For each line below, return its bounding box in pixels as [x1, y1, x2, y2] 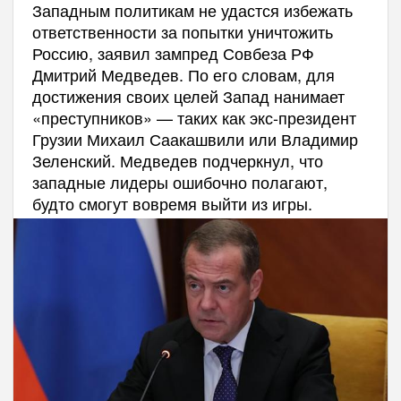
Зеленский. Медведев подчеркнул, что [31, 148, 323, 172]
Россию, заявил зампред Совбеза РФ [31, 40, 314, 64]
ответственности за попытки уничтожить [31, 19, 333, 43]
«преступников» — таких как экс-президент [31, 105, 356, 129]
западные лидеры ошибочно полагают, [31, 169, 328, 193]
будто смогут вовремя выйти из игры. [31, 191, 312, 215]
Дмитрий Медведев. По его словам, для [31, 62, 335, 86]
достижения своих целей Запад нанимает [31, 83, 345, 107]
